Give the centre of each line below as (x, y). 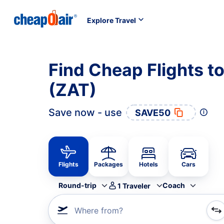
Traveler (136, 185)
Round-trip (77, 185)
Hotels (148, 164)
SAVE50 (153, 112)
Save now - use (85, 112)
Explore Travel (111, 20)
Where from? (99, 210)
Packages (108, 164)
